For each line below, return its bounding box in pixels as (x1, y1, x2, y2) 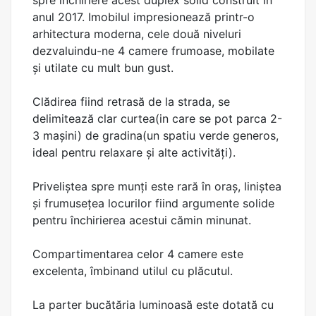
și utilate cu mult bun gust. (32, 61, 174, 75)
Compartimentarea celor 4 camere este (32, 247, 243, 261)
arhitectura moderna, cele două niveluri (32, 27, 241, 41)
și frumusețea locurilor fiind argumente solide (32, 196, 274, 210)
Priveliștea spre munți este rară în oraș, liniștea (32, 179, 281, 193)
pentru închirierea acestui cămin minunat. (32, 213, 251, 227)
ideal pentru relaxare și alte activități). (32, 145, 236, 159)
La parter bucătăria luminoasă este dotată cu (32, 298, 274, 312)
